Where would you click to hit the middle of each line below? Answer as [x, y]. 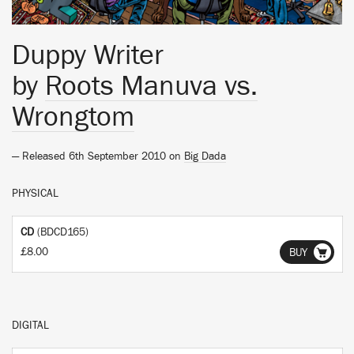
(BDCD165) [63, 232]
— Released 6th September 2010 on [98, 156]
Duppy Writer [88, 55]
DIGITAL [30, 326]
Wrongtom [73, 117]
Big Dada [205, 156]
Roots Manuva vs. [151, 86]
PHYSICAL [35, 194]
